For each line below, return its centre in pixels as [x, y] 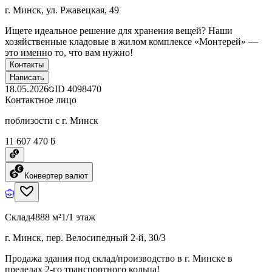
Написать [27, 77]
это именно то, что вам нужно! [69, 52]
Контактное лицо [41, 100]
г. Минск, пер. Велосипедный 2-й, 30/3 [85, 237]
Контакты [27, 64]
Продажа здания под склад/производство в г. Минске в [119, 258]
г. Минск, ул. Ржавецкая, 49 [62, 10]
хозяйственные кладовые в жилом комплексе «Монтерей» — [131, 41]
